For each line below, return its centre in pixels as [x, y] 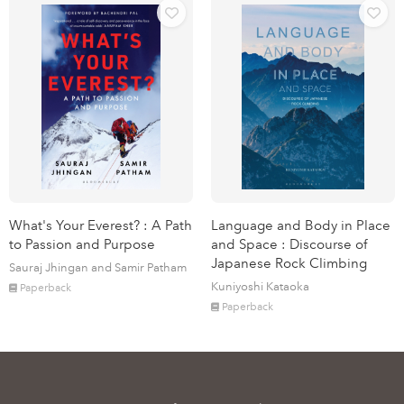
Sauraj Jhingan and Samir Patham [98, 267]
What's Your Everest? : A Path [101, 225]
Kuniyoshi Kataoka [260, 286]
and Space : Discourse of [289, 244]
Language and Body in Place [301, 225]
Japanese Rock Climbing [289, 263]
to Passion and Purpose [82, 244]
